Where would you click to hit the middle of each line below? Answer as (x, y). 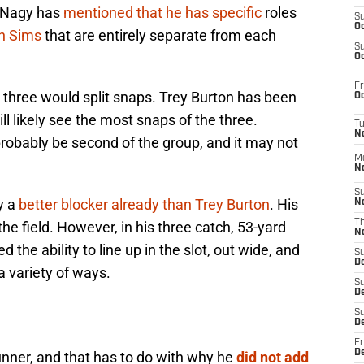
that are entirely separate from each (159, 36)
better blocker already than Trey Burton (144, 205)
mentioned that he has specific (162, 13)
